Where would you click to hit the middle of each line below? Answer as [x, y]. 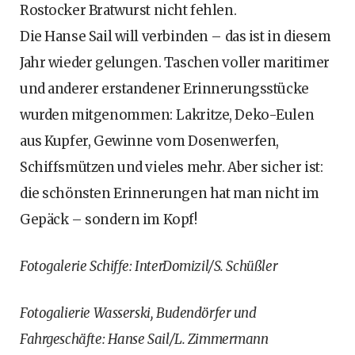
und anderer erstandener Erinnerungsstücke [164, 89]
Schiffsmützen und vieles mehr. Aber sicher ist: [172, 168]
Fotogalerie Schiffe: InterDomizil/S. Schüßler [149, 267]
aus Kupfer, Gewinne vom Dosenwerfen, [149, 141]
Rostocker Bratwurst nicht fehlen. [128, 11]
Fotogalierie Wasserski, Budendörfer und [138, 313]
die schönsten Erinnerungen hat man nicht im [170, 194]
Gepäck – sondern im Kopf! [109, 220]
